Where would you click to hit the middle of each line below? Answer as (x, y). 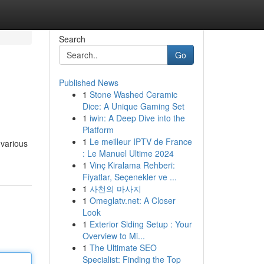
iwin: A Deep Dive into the (137, 118)
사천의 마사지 (115, 189)
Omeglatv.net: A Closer (132, 200)
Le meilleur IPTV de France (141, 141)
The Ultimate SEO (123, 247)
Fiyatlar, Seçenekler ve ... (129, 177)
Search (72, 39)
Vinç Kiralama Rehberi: (132, 165)
